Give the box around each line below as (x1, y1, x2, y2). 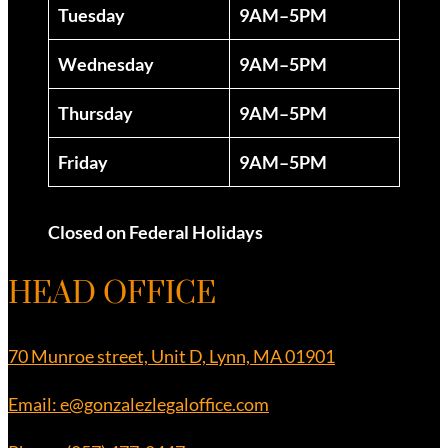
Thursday (58, 101, 133, 124)
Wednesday (58, 52, 154, 75)
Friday (58, 150, 108, 173)
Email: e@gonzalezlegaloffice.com (8, 392, 269, 415)
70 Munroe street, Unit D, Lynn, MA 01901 (8, 344, 335, 367)
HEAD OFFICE (8, 274, 216, 313)
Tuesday (58, 3, 125, 26)
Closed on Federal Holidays (48, 220, 263, 243)
